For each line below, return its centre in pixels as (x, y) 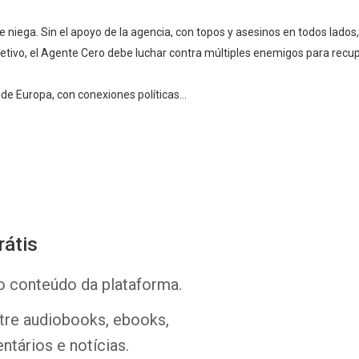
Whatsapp (48, 221)
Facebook (146, 221)
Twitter (236, 221)
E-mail (319, 221)
